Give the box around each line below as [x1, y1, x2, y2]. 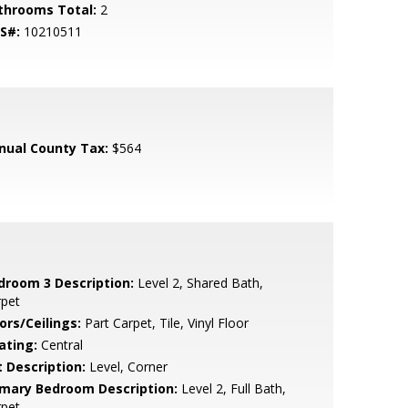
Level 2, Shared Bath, [133, 274, 263, 291]
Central [36, 336, 83, 353]
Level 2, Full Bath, [177, 380, 286, 397]
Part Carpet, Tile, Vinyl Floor [80, 314, 249, 331]
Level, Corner [85, 358, 168, 375]
